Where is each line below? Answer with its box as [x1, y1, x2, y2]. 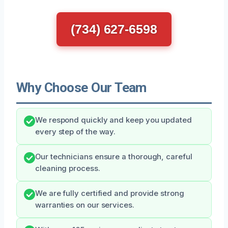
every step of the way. [35, 127, 116, 136]
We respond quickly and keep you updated [35, 115, 192, 125]
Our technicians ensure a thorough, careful [35, 152, 192, 161]
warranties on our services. [35, 200, 134, 210]
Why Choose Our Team [16, 79, 147, 95]
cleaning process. [35, 163, 100, 173]
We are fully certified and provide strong [35, 188, 184, 198]
